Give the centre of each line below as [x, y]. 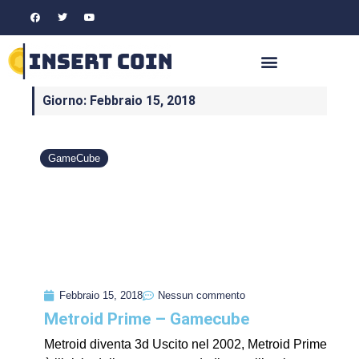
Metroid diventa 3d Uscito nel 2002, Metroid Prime [186, 345]
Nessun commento [202, 296]
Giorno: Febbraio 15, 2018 [119, 101]
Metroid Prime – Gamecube [147, 319]
